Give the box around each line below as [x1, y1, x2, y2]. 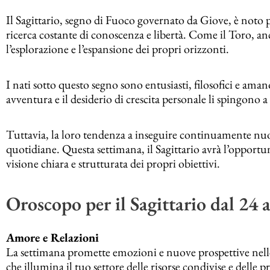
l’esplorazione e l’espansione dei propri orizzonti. [6, 41, 229, 57]
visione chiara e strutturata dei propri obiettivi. [6, 155, 220, 172]
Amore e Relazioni [6, 229, 99, 245]
